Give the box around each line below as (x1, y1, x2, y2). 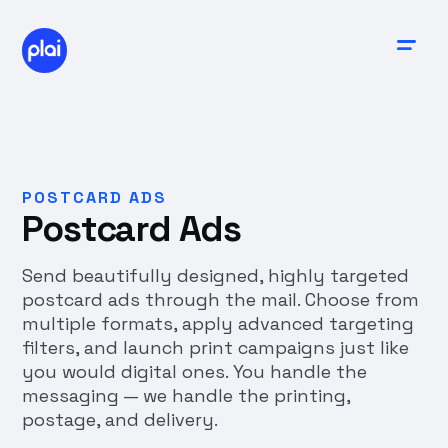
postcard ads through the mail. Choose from (22, 288, 420, 311)
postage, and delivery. (22, 408, 219, 431)
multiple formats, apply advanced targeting (22, 312, 415, 335)
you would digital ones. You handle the (22, 360, 368, 383)
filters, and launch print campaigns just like (22, 336, 410, 359)
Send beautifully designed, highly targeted (22, 264, 410, 287)
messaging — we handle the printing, (22, 384, 351, 407)
